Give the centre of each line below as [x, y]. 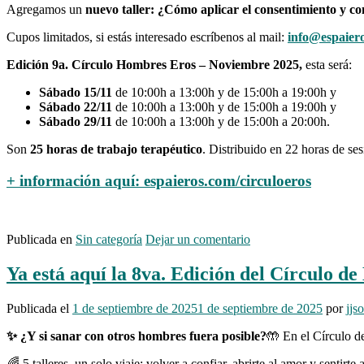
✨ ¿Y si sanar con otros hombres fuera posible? [136, 336]
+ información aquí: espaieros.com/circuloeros [159, 180]
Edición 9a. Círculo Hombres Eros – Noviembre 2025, [154, 64]
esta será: [327, 64]
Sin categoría [109, 240]
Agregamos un [44, 9]
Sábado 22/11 [76, 106]
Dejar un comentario [198, 240]
